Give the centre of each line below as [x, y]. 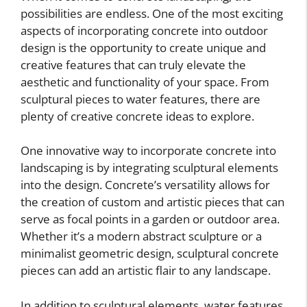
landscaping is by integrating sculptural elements [149, 168]
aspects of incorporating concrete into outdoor [144, 30]
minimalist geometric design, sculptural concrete [150, 254]
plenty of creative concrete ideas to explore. [137, 116]
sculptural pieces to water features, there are [140, 99]
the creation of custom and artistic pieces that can [152, 202]
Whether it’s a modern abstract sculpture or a [141, 236]
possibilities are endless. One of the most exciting [152, 13]
